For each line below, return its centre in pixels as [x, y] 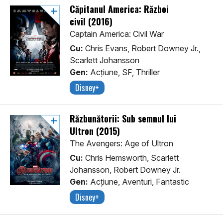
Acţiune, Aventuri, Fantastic [139, 182]
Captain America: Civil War [117, 34]
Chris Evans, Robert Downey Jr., [142, 49]
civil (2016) [91, 22]
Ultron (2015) [95, 131]
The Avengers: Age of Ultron [121, 144]
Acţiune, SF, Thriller [124, 72]
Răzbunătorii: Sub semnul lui [123, 119]
